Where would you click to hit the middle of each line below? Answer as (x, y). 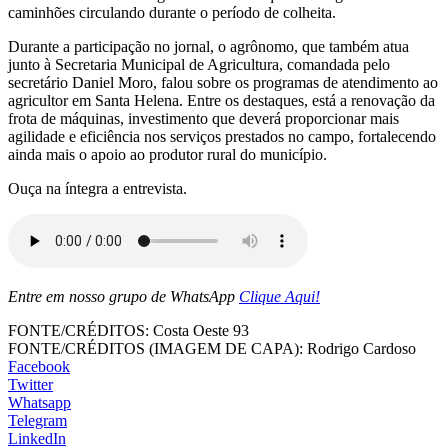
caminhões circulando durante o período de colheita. (172, 12)
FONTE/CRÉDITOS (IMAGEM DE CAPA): (155, 348)
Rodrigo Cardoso (359, 348)
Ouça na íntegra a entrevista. (97, 188)
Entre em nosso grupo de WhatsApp (123, 296)
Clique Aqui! (279, 296)
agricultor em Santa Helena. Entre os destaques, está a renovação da (221, 100)
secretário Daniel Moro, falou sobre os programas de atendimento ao (223, 82)
